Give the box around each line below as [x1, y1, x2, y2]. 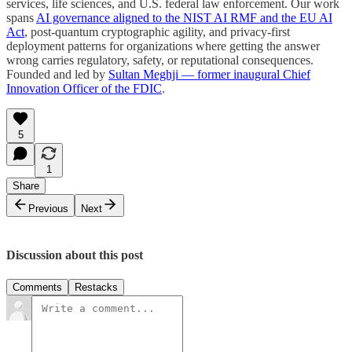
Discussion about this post [6, 248, 143, 262]
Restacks [75, 281, 118, 294]
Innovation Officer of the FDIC [6, 82, 162, 96]
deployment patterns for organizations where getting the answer [6, 39, 320, 53]
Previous [28, 203, 68, 215]
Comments [13, 281, 62, 294]
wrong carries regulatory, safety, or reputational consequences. [6, 53, 313, 68]
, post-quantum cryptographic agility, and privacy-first [24, 25, 290, 39]
